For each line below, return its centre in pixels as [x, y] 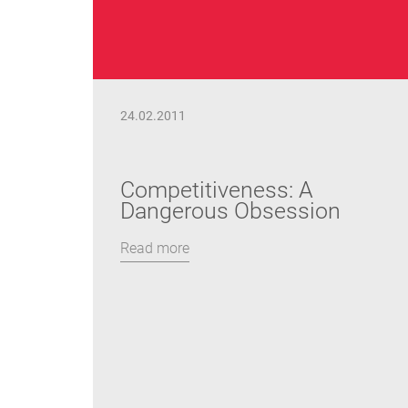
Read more [155, 248]
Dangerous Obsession [230, 211]
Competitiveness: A [217, 190]
